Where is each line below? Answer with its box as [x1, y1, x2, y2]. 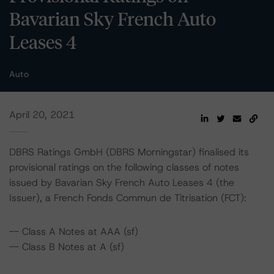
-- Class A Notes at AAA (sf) [9, 225, 138, 238]
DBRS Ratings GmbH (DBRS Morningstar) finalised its [9, 146, 249, 158]
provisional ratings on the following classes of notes [9, 161, 239, 174]
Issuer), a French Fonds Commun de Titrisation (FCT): [9, 191, 246, 204]
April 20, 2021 [9, 108, 75, 121]
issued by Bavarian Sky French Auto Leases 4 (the [9, 176, 234, 189]
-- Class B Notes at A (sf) [9, 240, 124, 253]
